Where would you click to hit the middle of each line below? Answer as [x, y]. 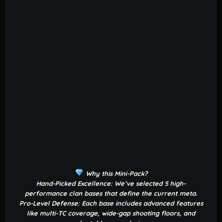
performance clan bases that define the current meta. [111, 194]
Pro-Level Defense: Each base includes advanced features [111, 203]
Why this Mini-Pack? [115, 174]
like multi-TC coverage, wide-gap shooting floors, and [111, 213]
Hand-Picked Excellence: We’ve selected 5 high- [111, 184]
